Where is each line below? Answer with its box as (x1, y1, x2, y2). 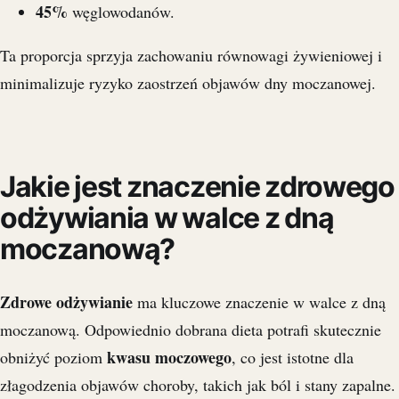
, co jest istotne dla (232, 346, 354, 368)
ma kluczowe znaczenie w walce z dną (133, 290, 386, 313)
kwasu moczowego (107, 345, 232, 369)
